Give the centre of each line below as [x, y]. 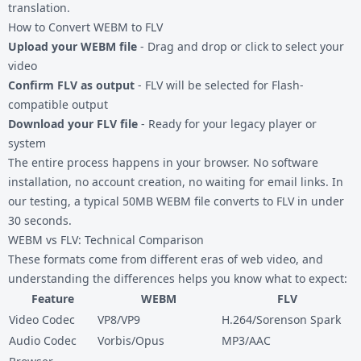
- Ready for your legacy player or [227, 123]
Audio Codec [43, 340]
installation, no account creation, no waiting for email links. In [176, 181]
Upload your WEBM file [73, 46]
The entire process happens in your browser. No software [163, 162]
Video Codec [42, 319]
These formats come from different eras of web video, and [166, 259]
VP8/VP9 [119, 319]
